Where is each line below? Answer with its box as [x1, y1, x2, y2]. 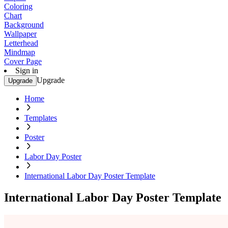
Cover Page [4, 57, 42, 66]
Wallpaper [4, 30, 37, 38]
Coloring [4, 2, 33, 11]
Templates [24, 113, 57, 122]
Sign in [15, 66, 38, 75]
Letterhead [4, 39, 38, 47]
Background [4, 20, 44, 29]
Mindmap [4, 48, 35, 56]
